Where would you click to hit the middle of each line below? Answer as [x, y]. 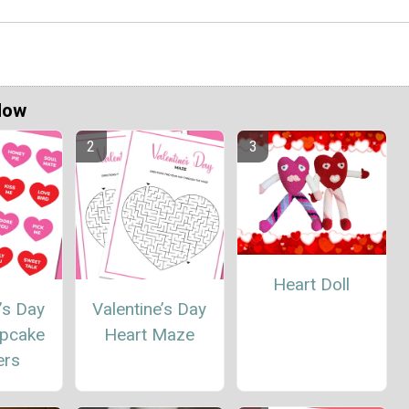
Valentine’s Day [150, 309]
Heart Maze [150, 334]
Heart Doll [312, 285]
